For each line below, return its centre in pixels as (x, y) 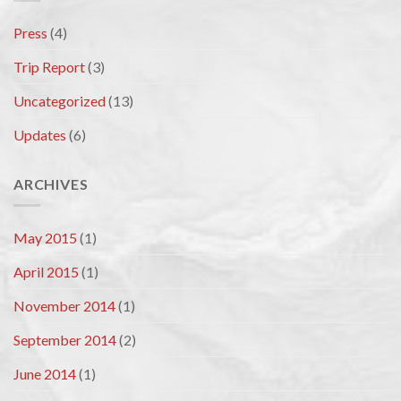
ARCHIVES (51, 183)
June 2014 (45, 374)
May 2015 (45, 238)
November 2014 (64, 306)
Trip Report (49, 66)
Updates (40, 134)
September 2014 (65, 340)
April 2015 (46, 272)
